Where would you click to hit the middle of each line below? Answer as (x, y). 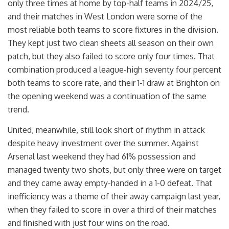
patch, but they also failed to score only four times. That (111, 56)
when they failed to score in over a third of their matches (112, 210)
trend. (18, 110)
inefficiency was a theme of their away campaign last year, (114, 197)
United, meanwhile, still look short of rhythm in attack (106, 130)
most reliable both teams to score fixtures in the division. (113, 30)
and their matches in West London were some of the (105, 17)
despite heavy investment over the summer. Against (103, 143)
